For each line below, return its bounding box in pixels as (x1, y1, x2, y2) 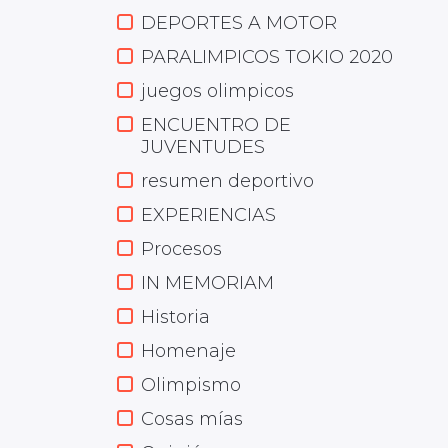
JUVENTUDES (141, 136, 265, 158)
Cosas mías (141, 408, 243, 430)
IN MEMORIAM (141, 272, 274, 294)
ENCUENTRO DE (141, 114, 291, 136)
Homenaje (141, 340, 236, 362)
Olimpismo (141, 374, 241, 396)
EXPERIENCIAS (141, 204, 276, 226)
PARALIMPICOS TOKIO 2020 (141, 46, 393, 68)
